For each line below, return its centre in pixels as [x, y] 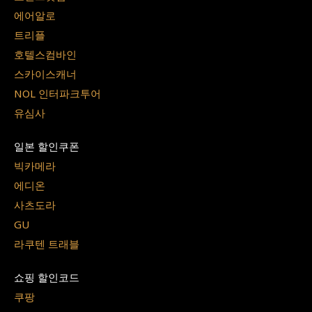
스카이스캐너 [45, 74]
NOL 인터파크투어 [57, 94]
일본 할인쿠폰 [47, 147]
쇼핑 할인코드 [47, 278]
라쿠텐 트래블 [47, 244]
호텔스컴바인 [45, 55]
